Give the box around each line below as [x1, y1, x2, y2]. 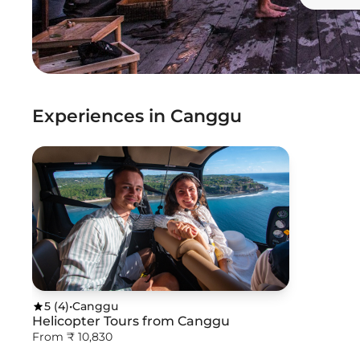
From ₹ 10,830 [32, 329, 112, 344]
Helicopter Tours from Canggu [32, 313, 230, 329]
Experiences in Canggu [32, 105, 242, 127]
